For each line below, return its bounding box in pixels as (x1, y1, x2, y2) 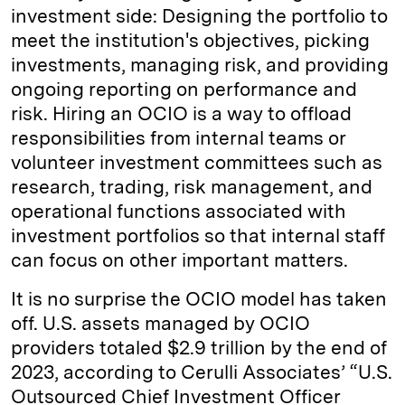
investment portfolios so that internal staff (11, 223, 385, 247)
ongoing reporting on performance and (11, 77, 357, 100)
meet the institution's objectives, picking (11, 28, 370, 52)
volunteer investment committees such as (11, 150, 382, 174)
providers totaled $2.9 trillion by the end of (11, 335, 387, 359)
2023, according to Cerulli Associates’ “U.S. (11, 360, 392, 383)
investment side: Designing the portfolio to (11, 4, 388, 27)
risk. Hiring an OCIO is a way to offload (11, 101, 352, 125)
